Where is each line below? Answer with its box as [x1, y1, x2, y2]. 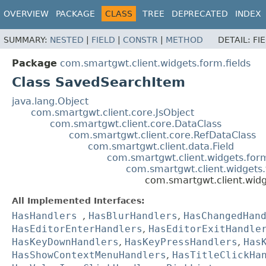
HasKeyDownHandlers [12, 236, 119, 248]
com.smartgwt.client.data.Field [88, 141, 234, 153]
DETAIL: [218, 35, 253, 45]
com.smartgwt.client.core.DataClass [50, 118, 221, 130]
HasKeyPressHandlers [125, 236, 237, 248]
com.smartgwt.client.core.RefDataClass [69, 129, 256, 141]
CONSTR [123, 35, 158, 45]
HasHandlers [12, 210, 77, 222]
